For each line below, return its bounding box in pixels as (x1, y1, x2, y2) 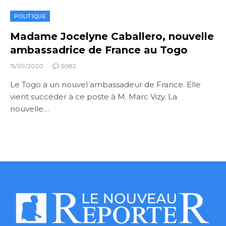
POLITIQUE (14, 12, 46, 20)
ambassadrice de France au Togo (10, 43, 188, 56)
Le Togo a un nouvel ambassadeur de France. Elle (10, 79, 201, 89)
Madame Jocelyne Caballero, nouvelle (10, 30, 214, 42)
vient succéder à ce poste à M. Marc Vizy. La (10, 91, 177, 101)
